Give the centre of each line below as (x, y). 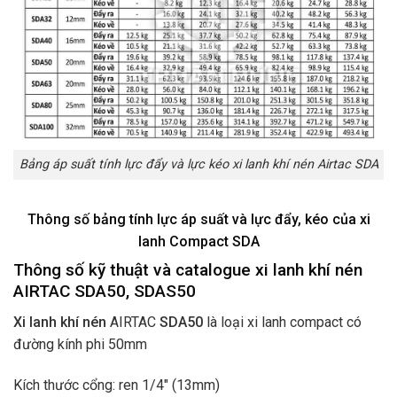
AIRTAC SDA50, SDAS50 (105, 292)
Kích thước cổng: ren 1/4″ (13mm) (117, 385)
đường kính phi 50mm (80, 344)
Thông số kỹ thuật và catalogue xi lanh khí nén (188, 270)
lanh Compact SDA (198, 242)
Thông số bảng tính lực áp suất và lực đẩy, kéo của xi (198, 220)
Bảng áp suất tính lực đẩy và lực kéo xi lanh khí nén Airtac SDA (198, 165)
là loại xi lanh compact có (282, 322)
